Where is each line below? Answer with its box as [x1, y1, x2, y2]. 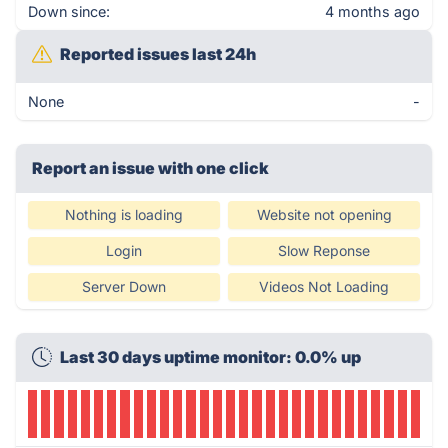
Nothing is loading [65, 206, 183, 223]
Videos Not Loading [259, 278, 389, 295]
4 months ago [325, 3, 420, 20]
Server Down [82, 278, 166, 295]
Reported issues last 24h [60, 44, 256, 64]
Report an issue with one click [32, 158, 269, 178]
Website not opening [256, 206, 392, 223]
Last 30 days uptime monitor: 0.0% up [60, 347, 361, 367]
